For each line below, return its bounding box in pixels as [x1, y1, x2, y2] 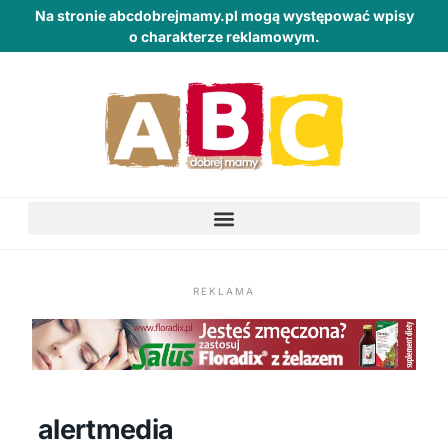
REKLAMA [193, 285, 255, 298]
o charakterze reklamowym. [128, 28, 320, 45]
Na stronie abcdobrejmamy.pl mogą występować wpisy [34, 7, 414, 24]
